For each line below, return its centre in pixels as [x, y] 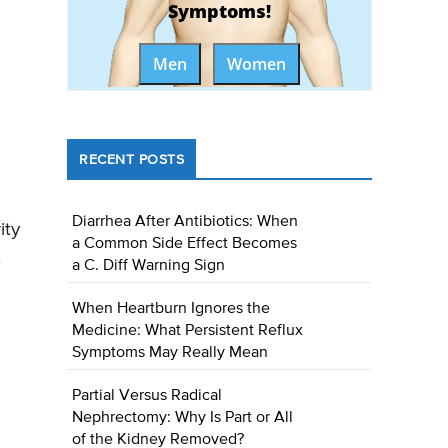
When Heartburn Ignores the [171, 309]
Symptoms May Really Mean [170, 353]
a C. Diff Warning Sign [149, 266]
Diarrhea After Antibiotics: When [185, 222]
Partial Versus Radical [147, 396]
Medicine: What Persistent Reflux [188, 331]
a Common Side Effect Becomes [185, 244]
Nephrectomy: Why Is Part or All [183, 418]
